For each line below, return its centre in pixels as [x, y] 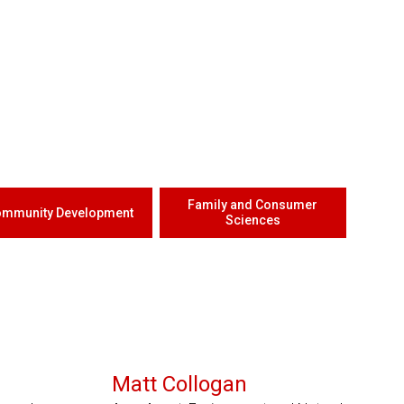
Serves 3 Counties [229, 352]
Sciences [252, 220]
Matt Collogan [179, 384]
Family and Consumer [253, 205]
